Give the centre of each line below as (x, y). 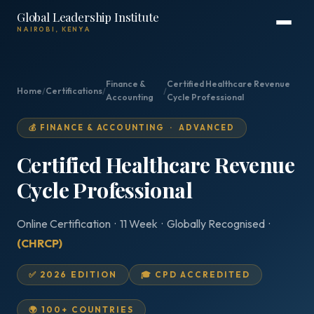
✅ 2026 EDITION (73, 274)
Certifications (74, 90)
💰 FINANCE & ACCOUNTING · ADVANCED (132, 128)
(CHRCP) (40, 243)
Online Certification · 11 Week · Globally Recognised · (144, 224)
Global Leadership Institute (88, 17)
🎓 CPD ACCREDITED (196, 274)
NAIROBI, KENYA (54, 29)
